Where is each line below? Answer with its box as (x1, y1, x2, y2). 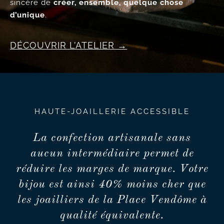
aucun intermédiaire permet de (30, 148, 194, 159)
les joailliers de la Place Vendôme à (17, 194, 207, 205)
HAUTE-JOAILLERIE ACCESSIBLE (34, 107, 190, 116)
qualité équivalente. (60, 210, 164, 221)
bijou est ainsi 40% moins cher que (18, 179, 206, 190)
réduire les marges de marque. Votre (15, 163, 208, 174)
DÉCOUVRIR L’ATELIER (9, 40, 114, 50)
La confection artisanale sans (33, 132, 191, 143)
